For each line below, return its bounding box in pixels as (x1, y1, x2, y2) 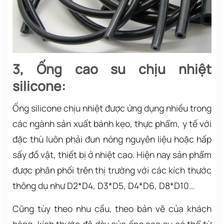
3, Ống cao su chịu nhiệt (12, 60, 211, 78)
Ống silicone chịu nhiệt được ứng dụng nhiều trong (12, 102, 211, 114)
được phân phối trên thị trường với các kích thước (12, 164, 211, 176)
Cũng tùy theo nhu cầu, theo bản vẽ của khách (12, 202, 211, 215)
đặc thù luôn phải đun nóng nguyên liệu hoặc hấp (12, 133, 211, 145)
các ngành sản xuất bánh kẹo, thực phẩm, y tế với (12, 117, 211, 130)
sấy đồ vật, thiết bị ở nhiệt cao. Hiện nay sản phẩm (12, 148, 211, 161)
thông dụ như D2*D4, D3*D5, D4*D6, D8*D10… (12, 179, 194, 192)
